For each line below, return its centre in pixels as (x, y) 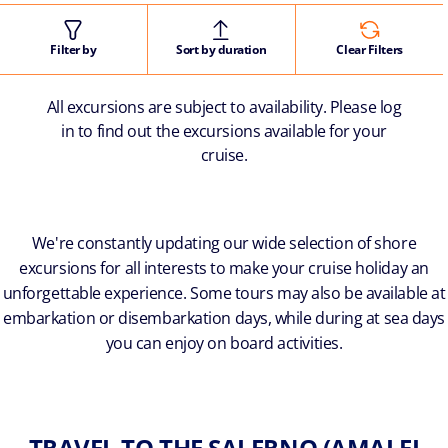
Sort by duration (221, 49)
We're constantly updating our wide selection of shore (224, 242)
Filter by (73, 49)
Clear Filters (369, 49)
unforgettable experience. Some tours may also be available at (224, 292)
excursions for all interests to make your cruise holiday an (224, 267)
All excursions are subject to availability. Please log (224, 106)
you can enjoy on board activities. (224, 342)
